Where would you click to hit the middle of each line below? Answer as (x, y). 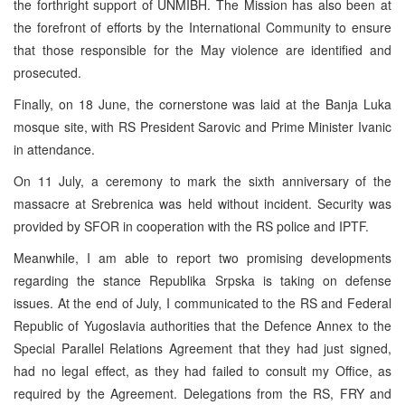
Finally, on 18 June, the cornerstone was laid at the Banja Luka (202, 104)
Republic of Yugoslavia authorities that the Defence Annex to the (202, 325)
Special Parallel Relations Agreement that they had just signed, (202, 348)
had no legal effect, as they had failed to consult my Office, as (202, 370)
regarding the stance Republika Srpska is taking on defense (202, 280)
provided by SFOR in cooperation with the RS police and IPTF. (191, 226)
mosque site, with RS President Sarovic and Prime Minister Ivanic (202, 126)
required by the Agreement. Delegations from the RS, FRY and (202, 393)
